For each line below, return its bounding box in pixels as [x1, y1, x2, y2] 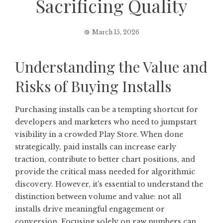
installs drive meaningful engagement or [15, 205, 165, 214]
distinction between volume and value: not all [15, 192, 181, 201]
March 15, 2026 [92, 28, 139, 36]
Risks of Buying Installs [15, 76, 171, 96]
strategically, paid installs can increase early [15, 142, 176, 151]
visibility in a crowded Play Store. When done [15, 130, 183, 139]
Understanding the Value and [15, 57, 208, 77]
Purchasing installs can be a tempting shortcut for [15, 105, 198, 114]
